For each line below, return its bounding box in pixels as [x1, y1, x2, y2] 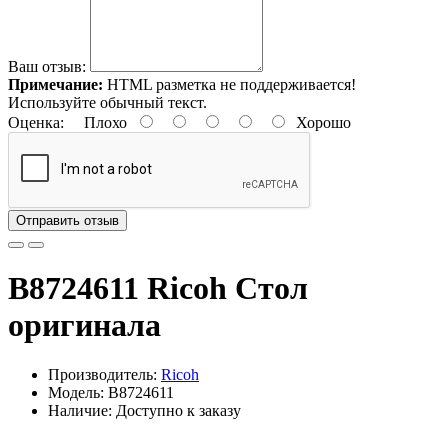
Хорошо [288, 113, 351, 131]
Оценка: [8, 113, 64, 131]
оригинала [8, 307, 161, 344]
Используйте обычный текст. [8, 93, 207, 111]
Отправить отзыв [16, 212, 119, 228]
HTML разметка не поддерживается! [103, 75, 356, 93]
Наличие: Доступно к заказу [48, 401, 241, 419]
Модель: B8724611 [48, 383, 174, 401]
